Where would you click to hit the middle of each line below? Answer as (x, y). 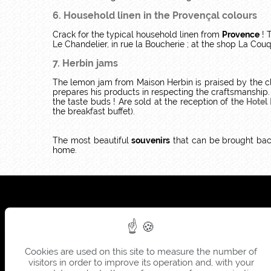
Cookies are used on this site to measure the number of (141, 252)
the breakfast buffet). (94, 111)
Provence (241, 34)
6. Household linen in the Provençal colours (155, 15)
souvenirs (151, 140)
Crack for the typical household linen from (137, 34)
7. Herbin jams (85, 63)
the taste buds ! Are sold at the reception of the (150, 102)
